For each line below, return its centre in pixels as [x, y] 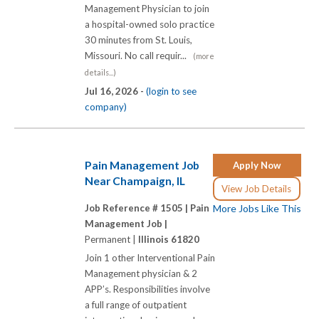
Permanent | [111, 239]
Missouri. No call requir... [139, 56]
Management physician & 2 [141, 273]
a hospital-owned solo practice [150, 25]
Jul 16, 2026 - [115, 91]
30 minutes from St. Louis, [138, 40]
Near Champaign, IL [135, 181]
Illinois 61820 [169, 239]
